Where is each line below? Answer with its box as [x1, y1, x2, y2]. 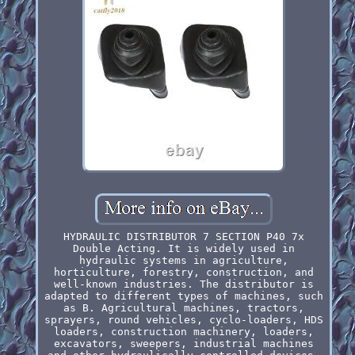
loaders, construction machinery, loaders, [53, 325, 314, 338]
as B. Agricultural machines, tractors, [63, 301, 304, 314]
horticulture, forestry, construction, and [53, 265, 314, 278]
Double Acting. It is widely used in [72, 242, 295, 254]
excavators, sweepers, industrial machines [53, 337, 314, 349]
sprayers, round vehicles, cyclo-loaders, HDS [44, 313, 323, 326]
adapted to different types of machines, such [44, 289, 323, 302]
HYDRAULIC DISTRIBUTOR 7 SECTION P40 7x [63, 230, 304, 242]
